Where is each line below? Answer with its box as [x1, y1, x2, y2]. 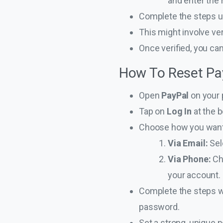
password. [139, 201, 180, 212]
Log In [166, 106, 192, 116]
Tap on [139, 106, 167, 116]
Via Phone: [168, 153, 213, 164]
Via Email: [168, 137, 210, 148]
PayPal [161, 90, 191, 101]
